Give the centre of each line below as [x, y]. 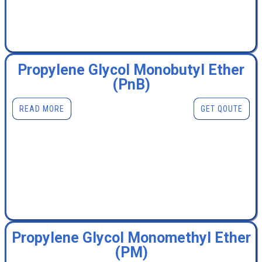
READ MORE [42, 109]
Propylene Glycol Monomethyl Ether [131, 238]
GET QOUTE [222, 109]
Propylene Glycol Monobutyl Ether [131, 70]
